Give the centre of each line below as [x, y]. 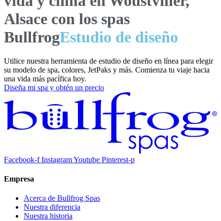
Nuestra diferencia [52, 207]
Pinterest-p [118, 159]
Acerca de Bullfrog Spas [62, 198]
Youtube [87, 159]
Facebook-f [22, 159]
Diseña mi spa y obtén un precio [54, 88]
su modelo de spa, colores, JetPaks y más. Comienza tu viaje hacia [107, 70]
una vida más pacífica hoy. [45, 79]
